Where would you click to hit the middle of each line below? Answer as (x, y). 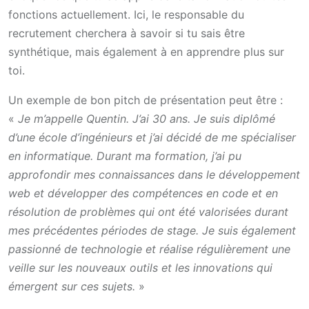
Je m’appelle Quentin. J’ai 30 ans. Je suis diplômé (147, 119)
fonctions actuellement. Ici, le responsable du (126, 15)
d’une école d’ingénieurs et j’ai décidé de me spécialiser (152, 138)
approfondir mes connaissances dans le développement (154, 175)
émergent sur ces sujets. (72, 287)
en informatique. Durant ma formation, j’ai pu (125, 156)
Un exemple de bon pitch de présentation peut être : (146, 100)
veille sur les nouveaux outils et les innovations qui (140, 268)
